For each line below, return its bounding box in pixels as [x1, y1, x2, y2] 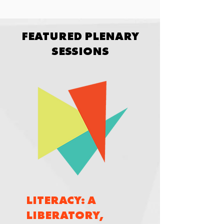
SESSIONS [51, 43, 109, 58]
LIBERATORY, [26, 207, 103, 222]
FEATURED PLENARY [21, 28, 139, 43]
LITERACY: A [26, 192, 96, 207]
